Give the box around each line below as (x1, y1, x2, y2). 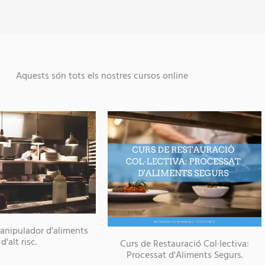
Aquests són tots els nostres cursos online (15, 69, 188, 82)
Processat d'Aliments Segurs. (126, 248, 243, 261)
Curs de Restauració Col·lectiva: (120, 237, 249, 250)
